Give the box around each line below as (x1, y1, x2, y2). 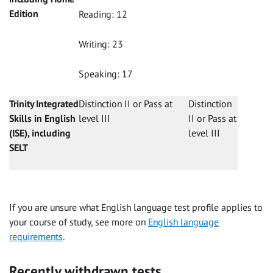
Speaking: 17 (79, 68, 133, 80)
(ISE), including (9, 127, 71, 140)
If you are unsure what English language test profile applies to (9, 201, 263, 214)
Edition (9, 7, 38, 20)
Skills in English (9, 112, 76, 125)
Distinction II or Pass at (79, 97, 172, 110)
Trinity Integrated (9, 97, 79, 110)
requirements (9, 230, 63, 243)
